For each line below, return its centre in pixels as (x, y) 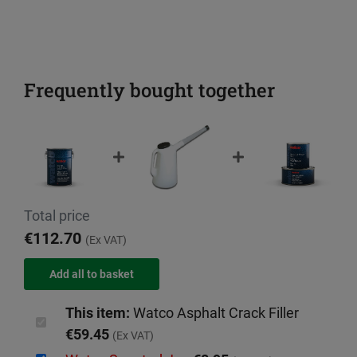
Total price (57, 216)
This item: (98, 313)
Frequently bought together (149, 90)
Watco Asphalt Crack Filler (214, 313)
